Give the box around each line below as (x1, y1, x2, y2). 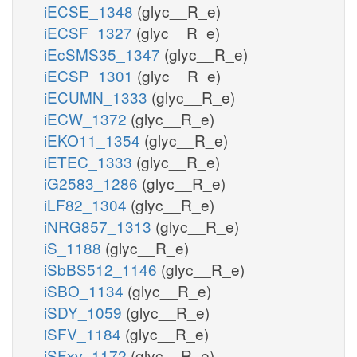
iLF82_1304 (44, 193, 131, 215)
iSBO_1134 (44, 279, 127, 301)
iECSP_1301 (44, 64, 137, 86)
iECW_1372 (44, 107, 131, 129)
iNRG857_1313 (44, 214, 155, 237)
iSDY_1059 (44, 300, 126, 323)
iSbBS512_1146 (44, 257, 161, 280)
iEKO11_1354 (44, 128, 144, 151)
